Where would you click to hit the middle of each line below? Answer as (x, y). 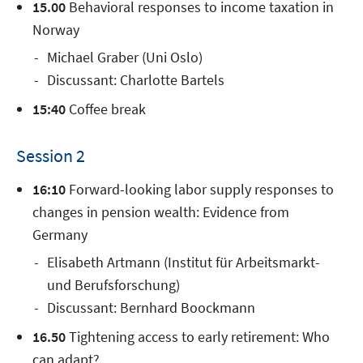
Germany (60, 235)
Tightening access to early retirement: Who (198, 337)
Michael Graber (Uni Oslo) (125, 58)
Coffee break (106, 109)
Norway (56, 30)
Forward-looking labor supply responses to (200, 190)
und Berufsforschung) (113, 285)
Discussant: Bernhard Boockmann (151, 308)
